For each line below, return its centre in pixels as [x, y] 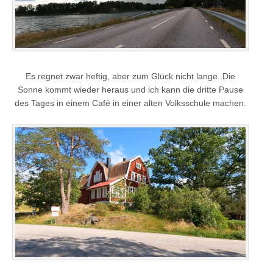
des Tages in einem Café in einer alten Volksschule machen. [130, 103]
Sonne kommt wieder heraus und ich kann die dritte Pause [130, 89]
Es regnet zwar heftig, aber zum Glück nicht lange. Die [130, 76]
